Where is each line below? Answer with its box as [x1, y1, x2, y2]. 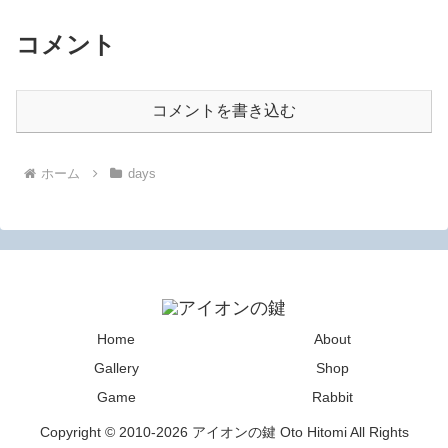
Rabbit [311, 389, 353, 406]
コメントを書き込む [152, 101, 296, 119]
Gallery [93, 360, 139, 377]
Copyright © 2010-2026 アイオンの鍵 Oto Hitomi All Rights [39, 424, 409, 441]
